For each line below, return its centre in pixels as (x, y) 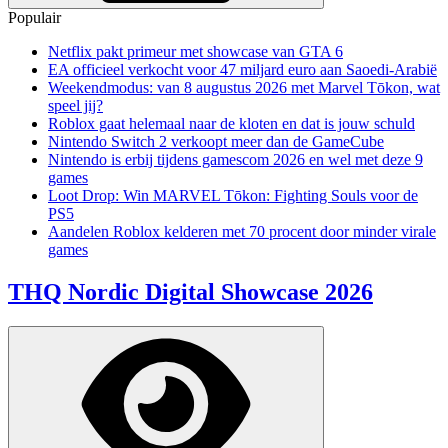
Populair (34, 17)
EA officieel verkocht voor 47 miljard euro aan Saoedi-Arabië (242, 69)
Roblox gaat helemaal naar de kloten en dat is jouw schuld (231, 123)
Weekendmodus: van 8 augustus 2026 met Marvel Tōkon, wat (244, 87)
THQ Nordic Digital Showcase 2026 (190, 291)
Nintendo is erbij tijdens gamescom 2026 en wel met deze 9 (235, 159)
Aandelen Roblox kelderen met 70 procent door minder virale (242, 231)
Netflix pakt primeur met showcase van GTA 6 (195, 51)
